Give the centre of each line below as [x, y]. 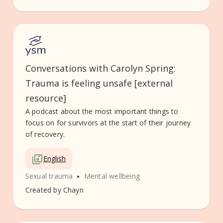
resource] [46, 98]
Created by [43, 190]
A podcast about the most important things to [102, 111]
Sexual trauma [49, 176]
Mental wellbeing [112, 176]
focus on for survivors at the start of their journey [108, 122]
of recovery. [45, 134]
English [55, 158]
